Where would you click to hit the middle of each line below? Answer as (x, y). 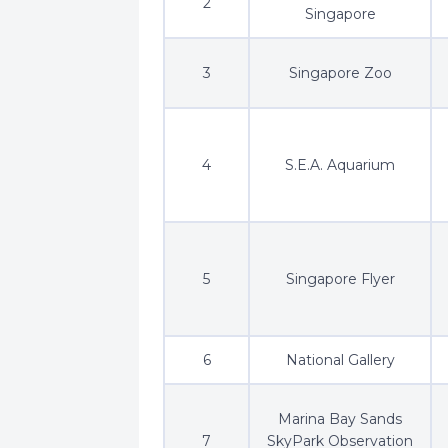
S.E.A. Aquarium (340, 164)
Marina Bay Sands (340, 418)
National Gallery (340, 359)
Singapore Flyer (340, 278)
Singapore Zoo (340, 72)
